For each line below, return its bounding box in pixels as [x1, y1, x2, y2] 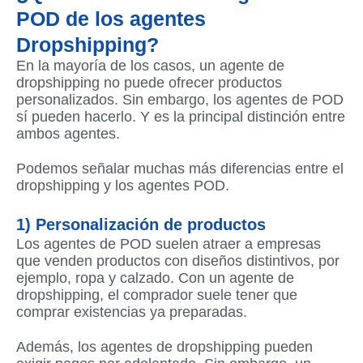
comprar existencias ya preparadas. [16, 303, 247, 320]
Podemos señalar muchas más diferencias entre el [16, 160, 344, 177]
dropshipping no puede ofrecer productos [16, 74, 282, 91]
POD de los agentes [16, 6, 206, 30]
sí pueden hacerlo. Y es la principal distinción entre [16, 108, 345, 125]
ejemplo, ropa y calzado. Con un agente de [16, 269, 294, 286]
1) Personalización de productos [16, 215, 266, 233]
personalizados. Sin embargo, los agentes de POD [16, 91, 344, 108]
